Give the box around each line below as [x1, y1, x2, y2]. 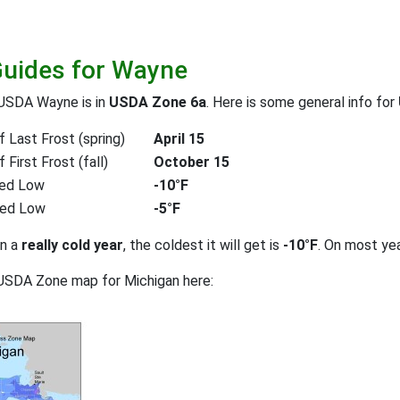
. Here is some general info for [206, 93, 398, 111]
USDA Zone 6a [109, 93, 206, 111]
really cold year [21, 236, 123, 254]
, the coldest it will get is [123, 236, 283, 254]
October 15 [154, 153, 229, 171]
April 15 [154, 129, 204, 147]
